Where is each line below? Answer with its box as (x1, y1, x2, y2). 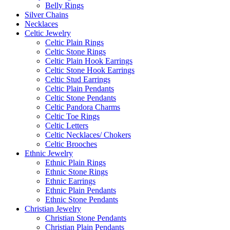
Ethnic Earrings (45, 177, 95, 186)
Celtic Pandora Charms (45, 103, 120, 112)
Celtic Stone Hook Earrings (45, 66, 135, 75)
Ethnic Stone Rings (45, 167, 108, 177)
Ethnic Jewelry (25, 149, 73, 158)
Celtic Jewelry (25, 29, 71, 38)
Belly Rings (45, 1, 84, 10)
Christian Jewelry (25, 204, 81, 214)
